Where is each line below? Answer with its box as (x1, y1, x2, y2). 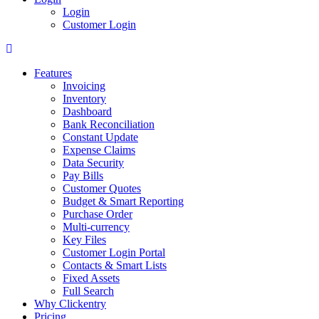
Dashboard (63, 105, 112, 117)
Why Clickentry (34, 298, 106, 310)
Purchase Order (63, 208, 132, 220)
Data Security (63, 157, 124, 169)
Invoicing (63, 80, 105, 92)
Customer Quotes (63, 182, 141, 194)
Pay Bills (63, 169, 103, 182)
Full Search (63, 285, 114, 297)
